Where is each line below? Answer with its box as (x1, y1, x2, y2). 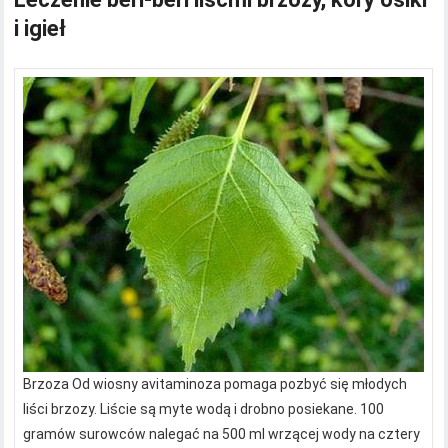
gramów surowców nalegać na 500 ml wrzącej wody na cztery (23, 425, 421, 442)
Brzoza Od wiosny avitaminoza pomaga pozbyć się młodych (23, 375, 408, 392)
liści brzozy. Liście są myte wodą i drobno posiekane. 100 (23, 400, 385, 417)
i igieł (14, 16, 67, 41)
